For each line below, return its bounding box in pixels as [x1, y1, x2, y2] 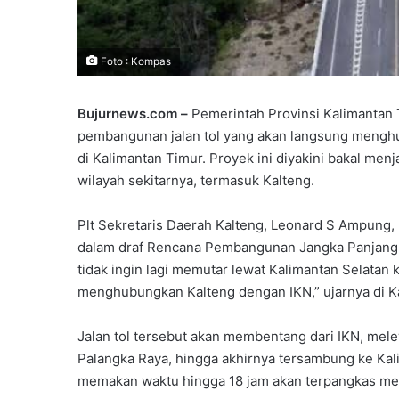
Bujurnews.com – [77, 105, 191, 123]
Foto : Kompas [98, 55, 171, 69]
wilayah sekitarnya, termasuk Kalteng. [77, 172, 314, 190]
